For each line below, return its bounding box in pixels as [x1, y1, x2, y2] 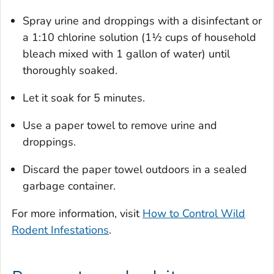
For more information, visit [12, 206, 143, 221]
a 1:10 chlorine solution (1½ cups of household [23, 30, 256, 45]
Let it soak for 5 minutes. [23, 91, 145, 106]
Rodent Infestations [12, 223, 109, 238]
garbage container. [23, 179, 116, 194]
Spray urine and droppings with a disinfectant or [23, 13, 262, 29]
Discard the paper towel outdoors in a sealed [23, 162, 247, 177]
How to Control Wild [143, 206, 245, 221]
